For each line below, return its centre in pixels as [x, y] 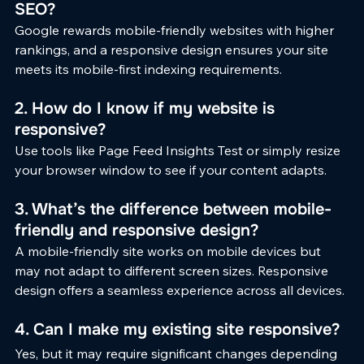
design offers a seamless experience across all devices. [180, 290]
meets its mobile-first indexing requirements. [148, 69]
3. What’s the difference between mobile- [173, 209]
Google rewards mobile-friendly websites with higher [176, 30]
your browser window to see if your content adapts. [171, 169]
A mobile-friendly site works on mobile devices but [169, 251]
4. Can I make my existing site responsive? [177, 329]
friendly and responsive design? [136, 230]
